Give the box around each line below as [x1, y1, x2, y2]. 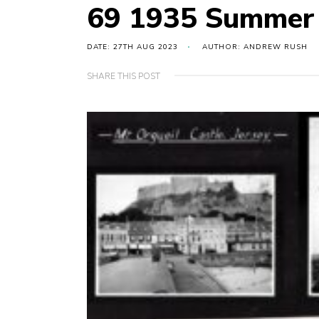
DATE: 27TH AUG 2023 [87, 42, 178, 53]
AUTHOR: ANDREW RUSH [202, 42, 308, 53]
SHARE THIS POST [87, 70, 160, 83]
